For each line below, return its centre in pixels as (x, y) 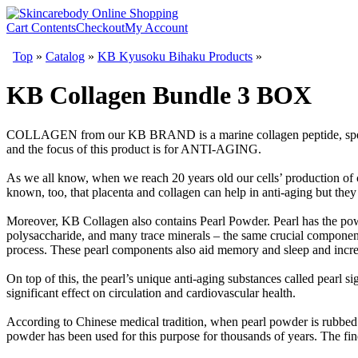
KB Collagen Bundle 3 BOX (159, 95)
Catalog (65, 56)
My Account (156, 28)
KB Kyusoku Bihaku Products (175, 56)
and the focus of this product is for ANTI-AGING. (134, 149)
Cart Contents (41, 28)
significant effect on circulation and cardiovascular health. (153, 292)
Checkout (100, 28)
